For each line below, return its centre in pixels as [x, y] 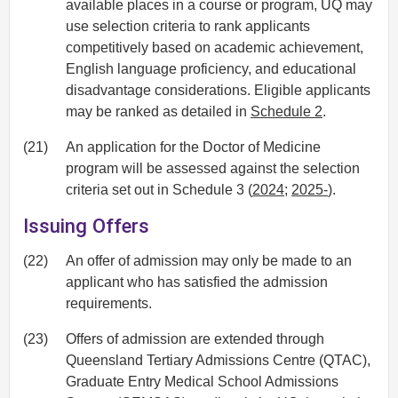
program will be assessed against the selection [213, 168]
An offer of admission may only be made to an [209, 260]
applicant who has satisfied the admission [197, 282]
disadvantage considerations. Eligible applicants [218, 90]
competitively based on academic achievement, [215, 47]
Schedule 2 [287, 111]
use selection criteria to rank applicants [188, 26]
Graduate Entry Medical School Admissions [202, 381]
